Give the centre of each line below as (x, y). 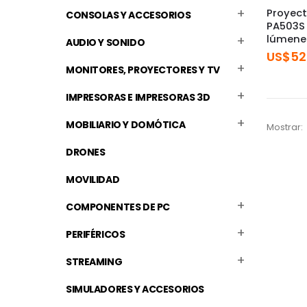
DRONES (86, 152)
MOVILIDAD (93, 180)
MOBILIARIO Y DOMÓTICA (126, 125)
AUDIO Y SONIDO (106, 43)
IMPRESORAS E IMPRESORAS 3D (138, 98)
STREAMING (94, 262)
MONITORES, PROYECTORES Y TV (143, 70)
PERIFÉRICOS (96, 235)
